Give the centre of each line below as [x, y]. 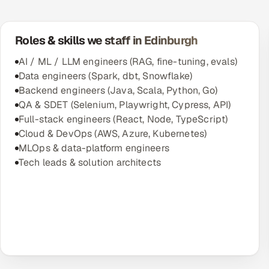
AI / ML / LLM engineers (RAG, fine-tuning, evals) [128, 62]
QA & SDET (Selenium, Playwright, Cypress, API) [125, 105]
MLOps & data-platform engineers [94, 148]
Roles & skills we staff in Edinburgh [107, 41]
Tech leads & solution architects [90, 162]
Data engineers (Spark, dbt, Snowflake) [106, 76]
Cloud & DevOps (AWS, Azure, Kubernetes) [113, 134]
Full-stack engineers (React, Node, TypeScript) [123, 119]
